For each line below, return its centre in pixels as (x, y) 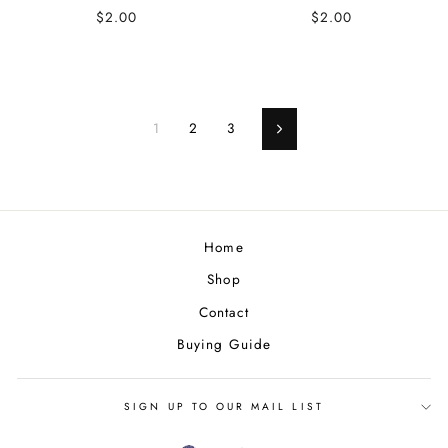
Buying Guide (224, 344)
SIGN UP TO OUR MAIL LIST (224, 406)
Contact (224, 311)
